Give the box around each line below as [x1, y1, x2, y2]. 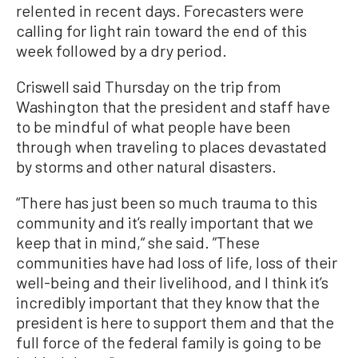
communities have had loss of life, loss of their [16, 252, 337, 272]
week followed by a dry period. [16, 40, 227, 60]
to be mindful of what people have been [16, 116, 291, 136]
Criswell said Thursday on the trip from [16, 76, 281, 96]
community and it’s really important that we [16, 212, 313, 232]
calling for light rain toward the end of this [16, 20, 307, 40]
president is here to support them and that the [16, 312, 334, 332]
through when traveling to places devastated [16, 136, 327, 156]
